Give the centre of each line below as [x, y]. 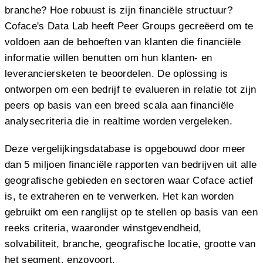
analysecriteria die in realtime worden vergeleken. [119, 121]
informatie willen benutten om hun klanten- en [109, 58]
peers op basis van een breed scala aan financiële [119, 105]
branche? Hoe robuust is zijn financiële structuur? [119, 10]
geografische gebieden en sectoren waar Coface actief [129, 180]
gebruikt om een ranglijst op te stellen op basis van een [131, 212]
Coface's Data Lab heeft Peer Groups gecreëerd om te [129, 26]
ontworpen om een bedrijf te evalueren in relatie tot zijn [131, 89]
